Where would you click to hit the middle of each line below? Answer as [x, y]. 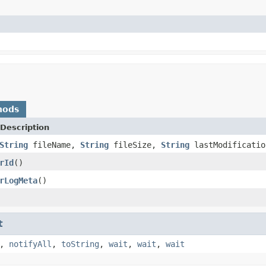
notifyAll [30, 244]
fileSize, [135, 145]
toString [80, 244]
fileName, [54, 145]
